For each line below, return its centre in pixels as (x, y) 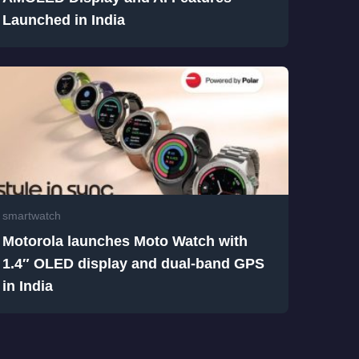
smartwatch (31, 216)
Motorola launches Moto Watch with (125, 242)
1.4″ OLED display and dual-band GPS (133, 264)
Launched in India (63, 20)
